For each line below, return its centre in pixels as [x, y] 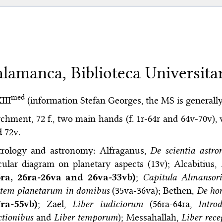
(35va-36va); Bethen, [153, 190]
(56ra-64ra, [171, 204]
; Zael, [55, 204]
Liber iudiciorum [108, 204]
